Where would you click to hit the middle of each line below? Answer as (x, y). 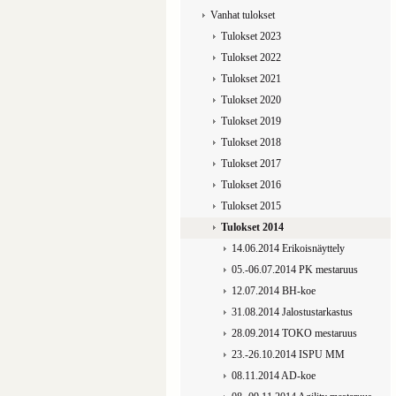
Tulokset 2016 (251, 185)
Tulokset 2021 (251, 79)
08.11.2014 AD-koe (273, 376)
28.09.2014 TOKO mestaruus (294, 333)
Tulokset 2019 (251, 121)
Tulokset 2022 (251, 57)
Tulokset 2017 (251, 164)
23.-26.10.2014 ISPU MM (288, 354)
